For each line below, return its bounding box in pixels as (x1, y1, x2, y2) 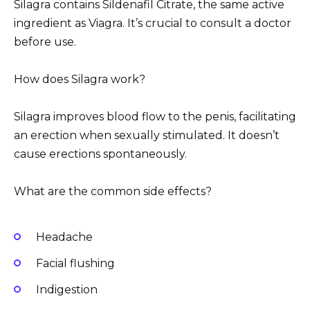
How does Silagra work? (14, 72, 145, 86)
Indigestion (36, 282, 98, 296)
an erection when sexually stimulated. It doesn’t (14, 129, 280, 142)
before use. (14, 35, 76, 48)
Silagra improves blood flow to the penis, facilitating (14, 110, 296, 123)
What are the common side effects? (14, 185, 212, 199)
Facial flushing (36, 256, 115, 270)
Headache (36, 230, 93, 244)
